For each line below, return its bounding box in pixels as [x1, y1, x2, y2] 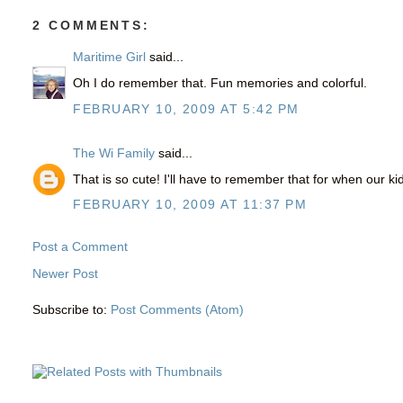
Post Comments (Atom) [111, 301, 245, 317]
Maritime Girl [73, 49, 147, 65]
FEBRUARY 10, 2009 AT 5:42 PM [73, 101, 300, 116]
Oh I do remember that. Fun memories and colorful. [73, 76, 368, 91]
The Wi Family [73, 146, 156, 161]
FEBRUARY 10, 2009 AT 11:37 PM [73, 197, 307, 212]
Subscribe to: [32, 301, 112, 317]
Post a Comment [32, 239, 129, 255]
